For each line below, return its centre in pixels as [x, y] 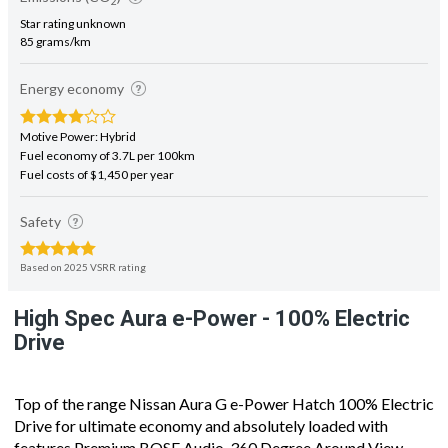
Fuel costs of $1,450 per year [97, 156]
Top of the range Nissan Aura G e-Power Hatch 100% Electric [224, 385]
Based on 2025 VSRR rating [83, 248]
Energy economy [73, 70]
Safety [42, 203]
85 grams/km [55, 23]
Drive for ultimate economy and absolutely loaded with [201, 407]
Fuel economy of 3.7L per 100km [107, 137]
